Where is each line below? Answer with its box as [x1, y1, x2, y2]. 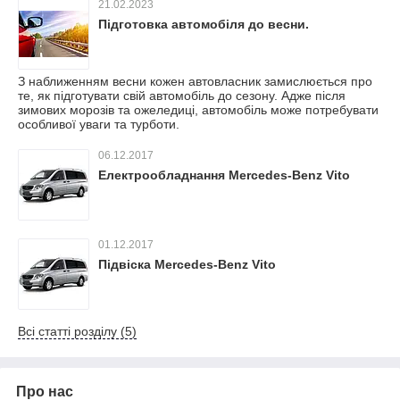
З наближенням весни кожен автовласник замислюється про [18, 74, 372, 88]
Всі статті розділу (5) [18, 324, 137, 338]
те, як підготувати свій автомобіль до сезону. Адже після [18, 88, 346, 103]
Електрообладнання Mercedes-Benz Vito [98, 168, 350, 182]
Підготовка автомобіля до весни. [98, 17, 309, 31]
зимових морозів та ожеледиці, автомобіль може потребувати [18, 103, 379, 117]
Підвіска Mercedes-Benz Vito [98, 257, 276, 271]
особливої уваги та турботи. [18, 117, 179, 131]
